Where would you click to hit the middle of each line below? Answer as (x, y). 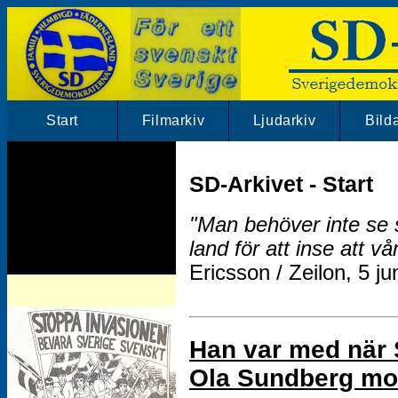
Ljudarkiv (284, 120)
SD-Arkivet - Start (281, 183)
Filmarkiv (173, 120)
